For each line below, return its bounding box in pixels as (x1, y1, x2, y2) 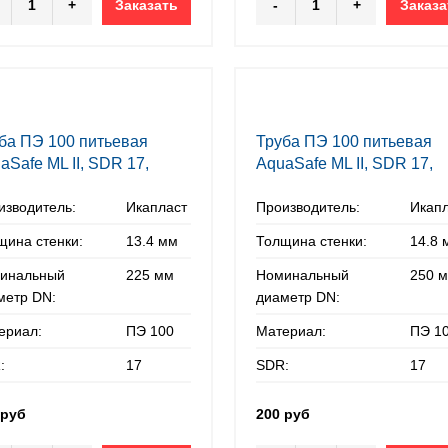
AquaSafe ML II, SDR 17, (256, 155, 434, 172)
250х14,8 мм (256, 177, 349, 194)
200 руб (256, 406, 311, 422)
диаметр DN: (256, 289, 341, 305)
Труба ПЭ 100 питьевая (256, 133, 433, 150)
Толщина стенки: (256, 233, 368, 249)
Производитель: (256, 199, 361, 215)
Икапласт (125, 199, 187, 215)
